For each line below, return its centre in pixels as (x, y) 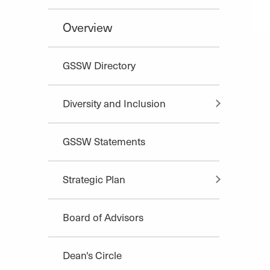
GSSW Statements (104, 141)
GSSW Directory (99, 65)
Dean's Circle (92, 255)
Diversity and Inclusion (114, 103)
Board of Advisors (103, 217)
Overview (87, 27)
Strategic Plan (94, 179)
